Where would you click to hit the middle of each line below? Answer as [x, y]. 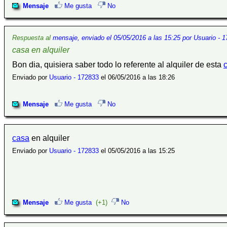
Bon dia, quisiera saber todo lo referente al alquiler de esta [118, 64]
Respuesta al [32, 37]
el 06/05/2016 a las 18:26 [137, 77]
